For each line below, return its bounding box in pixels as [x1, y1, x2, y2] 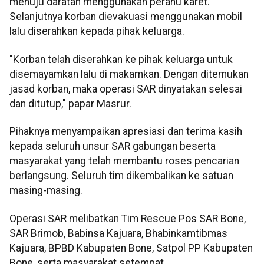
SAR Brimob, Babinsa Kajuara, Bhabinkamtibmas [9, 227, 227, 239]
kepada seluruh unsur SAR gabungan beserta [9, 140, 216, 153]
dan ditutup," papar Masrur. [9, 97, 131, 110]
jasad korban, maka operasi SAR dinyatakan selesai [9, 82, 242, 95]
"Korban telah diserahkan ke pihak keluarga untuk [9, 53, 233, 65]
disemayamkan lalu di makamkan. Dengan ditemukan [9, 68, 249, 80]
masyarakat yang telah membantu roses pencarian [9, 155, 239, 167]
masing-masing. [9, 184, 82, 197]
